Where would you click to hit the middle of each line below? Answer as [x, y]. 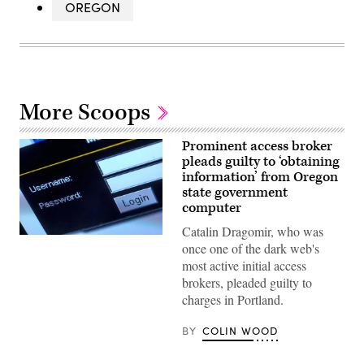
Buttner [36, 251]
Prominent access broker [257, 147]
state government [235, 193]
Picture [35, 273]
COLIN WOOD [240, 331]
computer [212, 208]
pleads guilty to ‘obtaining [261, 162]
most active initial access [244, 266]
